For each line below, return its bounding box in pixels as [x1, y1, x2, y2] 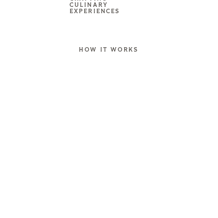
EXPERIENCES [69, 9, 120, 15]
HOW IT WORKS [79, 47, 139, 53]
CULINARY [69, 2, 109, 9]
